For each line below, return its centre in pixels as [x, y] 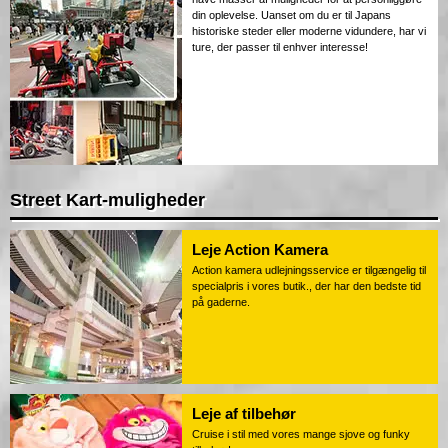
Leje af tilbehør [244, 414]
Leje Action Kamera [260, 250]
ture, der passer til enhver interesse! [280, 47]
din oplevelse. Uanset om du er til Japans [291, 15]
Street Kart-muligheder [107, 200]
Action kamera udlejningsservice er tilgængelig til [309, 270]
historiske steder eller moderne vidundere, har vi [309, 31]
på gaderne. [221, 302]
